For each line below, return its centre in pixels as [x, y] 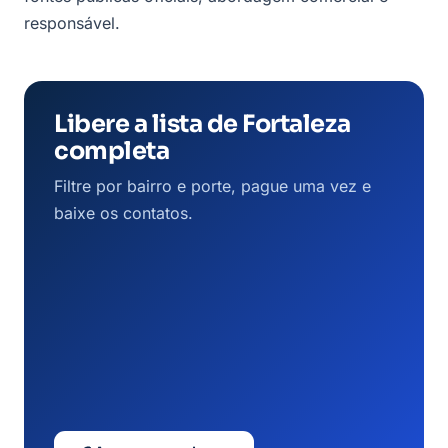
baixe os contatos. [123, 212]
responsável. [72, 22]
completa [112, 150]
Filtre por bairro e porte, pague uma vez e [212, 185]
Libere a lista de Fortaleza [202, 123]
